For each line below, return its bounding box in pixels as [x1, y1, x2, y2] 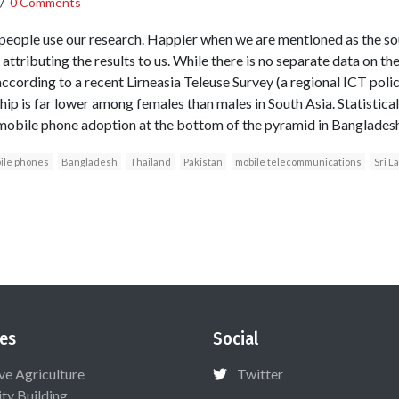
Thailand [129, 156, 171, 168]
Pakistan [183, 156, 223, 168]
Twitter [237, 365, 283, 383]
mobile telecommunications [234, 156, 362, 168]
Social [213, 328, 258, 350]
